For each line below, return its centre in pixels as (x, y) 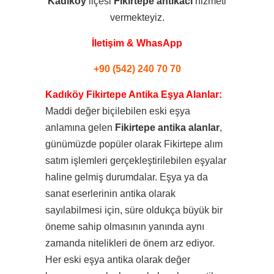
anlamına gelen (80, 128)
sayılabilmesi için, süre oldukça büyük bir (134, 210)
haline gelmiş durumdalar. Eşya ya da (127, 177)
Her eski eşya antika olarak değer (118, 260)
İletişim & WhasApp (137, 43)
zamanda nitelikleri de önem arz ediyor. (130, 243)
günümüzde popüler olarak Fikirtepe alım (134, 144)
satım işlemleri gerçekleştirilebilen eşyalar (136, 161)
